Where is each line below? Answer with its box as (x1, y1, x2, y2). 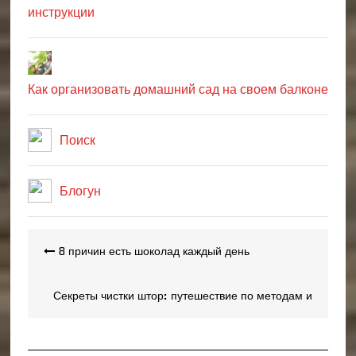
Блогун (59, 181, 101, 200)
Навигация (27, 242, 129, 268)
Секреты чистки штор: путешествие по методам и (53, 287, 313, 304)
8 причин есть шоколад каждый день (54, 242, 250, 259)
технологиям (231, 331, 302, 348)
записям (27, 283, 105, 309)
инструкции (27, 2, 95, 21)
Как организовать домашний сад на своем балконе (27, 79, 328, 99)
